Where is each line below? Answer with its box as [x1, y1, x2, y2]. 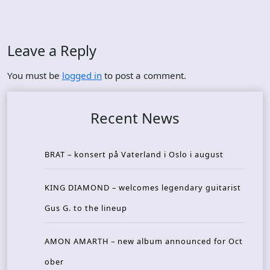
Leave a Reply [7, 41, 96, 61]
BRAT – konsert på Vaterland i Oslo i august [45, 149, 224, 160]
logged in [62, 69, 102, 82]
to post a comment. [102, 69, 186, 82]
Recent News [90, 108, 180, 128]
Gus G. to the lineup [45, 202, 127, 214]
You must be [7, 69, 62, 82]
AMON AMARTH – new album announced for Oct [45, 236, 243, 247]
